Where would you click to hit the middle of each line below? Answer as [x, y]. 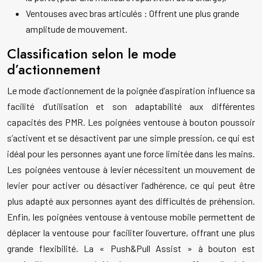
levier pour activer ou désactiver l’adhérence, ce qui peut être [131, 185]
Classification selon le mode [92, 54]
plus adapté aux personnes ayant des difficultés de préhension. [131, 201]
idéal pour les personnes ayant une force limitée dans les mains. [131, 154]
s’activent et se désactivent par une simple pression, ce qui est [131, 138]
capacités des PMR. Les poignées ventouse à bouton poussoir [131, 122]
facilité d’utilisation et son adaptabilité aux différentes [131, 106]
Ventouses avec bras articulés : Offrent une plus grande [132, 13]
